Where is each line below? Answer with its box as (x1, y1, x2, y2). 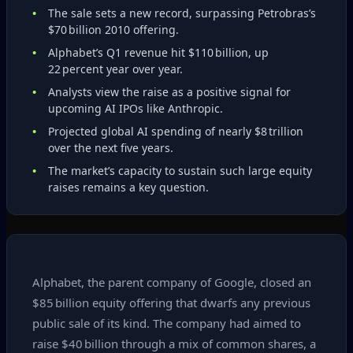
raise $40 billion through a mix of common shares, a (32, 336, 316, 351)
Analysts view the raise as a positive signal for (48, 84, 291, 99)
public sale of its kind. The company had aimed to (32, 315, 301, 331)
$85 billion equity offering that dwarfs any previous (32, 295, 310, 310)
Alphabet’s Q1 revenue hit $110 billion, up (48, 45, 269, 60)
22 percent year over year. (48, 61, 183, 76)
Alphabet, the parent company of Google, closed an (32, 274, 311, 290)
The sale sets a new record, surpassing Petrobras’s (48, 6, 316, 20)
